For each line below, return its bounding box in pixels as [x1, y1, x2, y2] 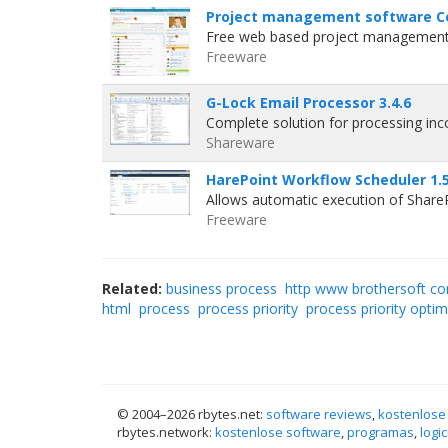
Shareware [206, 133, 275, 152]
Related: [102, 279, 162, 298]
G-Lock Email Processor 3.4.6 [206, 93, 411, 112]
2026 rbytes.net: [167, 405, 266, 423]
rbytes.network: [117, 423, 215, 441]
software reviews [266, 405, 372, 423]
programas [347, 423, 414, 441]
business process [166, 279, 277, 298]
